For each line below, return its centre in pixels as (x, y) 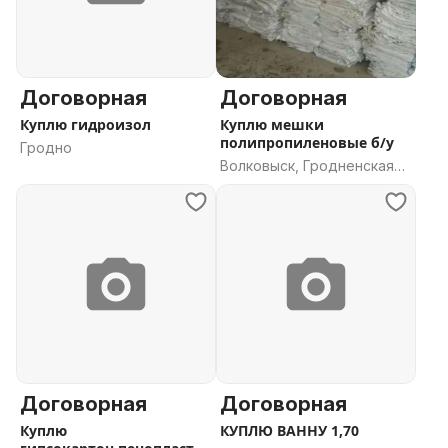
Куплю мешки (272, 124)
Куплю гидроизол (85, 124)
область (249, 185)
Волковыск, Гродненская (307, 165)
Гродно (46, 147)
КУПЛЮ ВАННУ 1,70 (289, 430)
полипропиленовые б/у (307, 142)
